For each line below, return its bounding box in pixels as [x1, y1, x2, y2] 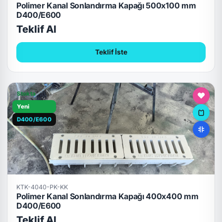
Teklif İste [95, 48, 127, 56]
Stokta [16, 90, 36, 98]
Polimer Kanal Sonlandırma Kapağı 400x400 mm [16, 191, 199, 201]
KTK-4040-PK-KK [16, 183, 68, 191]
